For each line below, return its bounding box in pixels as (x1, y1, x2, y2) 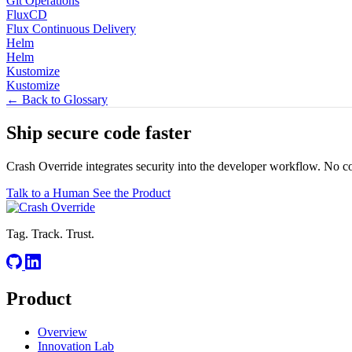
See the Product (93, 186, 170, 200)
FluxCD (6, 7, 47, 21)
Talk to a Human (6, 186, 93, 200)
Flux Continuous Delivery (6, 21, 136, 35)
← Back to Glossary (6, 92, 108, 106)
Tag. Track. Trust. (6, 227, 94, 241)
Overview (38, 325, 87, 339)
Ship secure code (6, 123, 145, 144)
